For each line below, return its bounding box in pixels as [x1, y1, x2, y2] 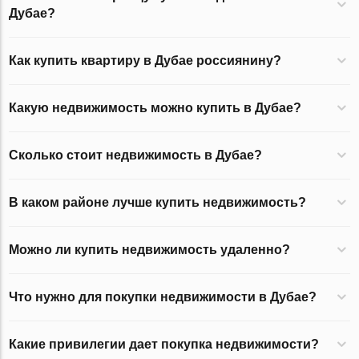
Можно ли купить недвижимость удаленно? [9, 243, 291, 257]
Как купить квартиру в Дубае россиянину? [9, 54, 282, 68]
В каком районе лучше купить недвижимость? [9, 196, 307, 210]
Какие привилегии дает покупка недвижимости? [9, 337, 320, 352]
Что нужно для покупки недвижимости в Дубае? [9, 290, 317, 305]
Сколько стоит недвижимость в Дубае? [9, 148, 263, 163]
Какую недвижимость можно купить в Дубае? [9, 101, 302, 115]
